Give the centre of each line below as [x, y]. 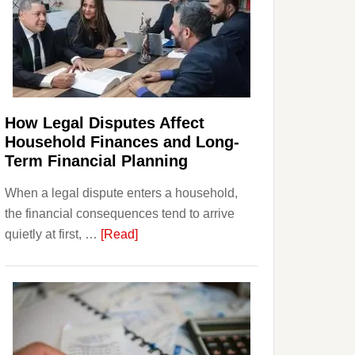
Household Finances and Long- [122, 142]
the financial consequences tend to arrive [120, 214]
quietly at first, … [53, 234]
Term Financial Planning [96, 161]
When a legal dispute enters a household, [121, 193]
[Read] [119, 234]
